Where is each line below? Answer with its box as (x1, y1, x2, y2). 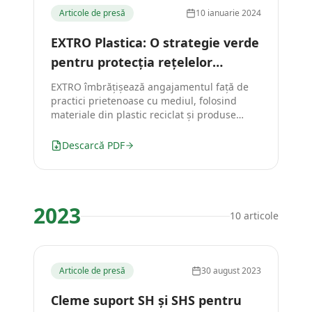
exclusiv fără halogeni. (51, 122, 156, 135)
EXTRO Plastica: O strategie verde (51, 34, 259, 51)
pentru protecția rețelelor (51, 54, 212, 70)
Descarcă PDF (62, 139, 125, 152)
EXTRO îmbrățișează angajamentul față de (51, 80, 249, 93)
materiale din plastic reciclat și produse (51, 108, 236, 121)
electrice (51, 73, 104, 90)
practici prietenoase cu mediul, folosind (51, 94, 237, 107)
